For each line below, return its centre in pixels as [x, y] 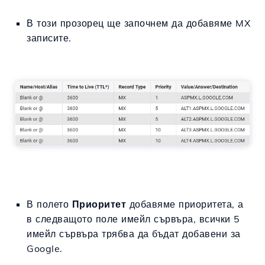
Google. [45, 248]
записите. [49, 38]
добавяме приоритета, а [185, 204]
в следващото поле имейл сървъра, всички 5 [133, 219]
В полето [49, 204]
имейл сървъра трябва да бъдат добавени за [134, 233]
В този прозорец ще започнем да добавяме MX [138, 23]
